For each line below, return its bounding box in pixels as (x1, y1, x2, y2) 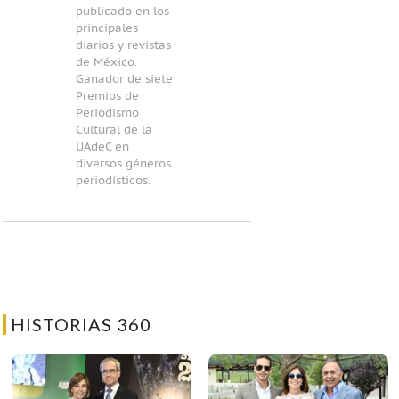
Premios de (75, 89, 139, 103)
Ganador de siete (75, 72, 173, 86)
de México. (75, 55, 137, 69)
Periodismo (75, 106, 139, 120)
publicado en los (75, 4, 169, 19)
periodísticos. (75, 174, 151, 188)
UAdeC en (75, 140, 129, 154)
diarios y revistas (75, 38, 171, 53)
